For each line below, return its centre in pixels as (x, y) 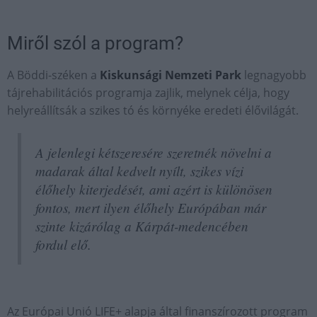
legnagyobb (274, 75)
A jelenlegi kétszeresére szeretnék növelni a (154, 152)
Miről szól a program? (95, 44)
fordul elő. (63, 244)
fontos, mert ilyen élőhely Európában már (151, 208)
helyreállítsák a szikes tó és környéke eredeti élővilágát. (153, 111)
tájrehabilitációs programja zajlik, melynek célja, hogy (148, 93)
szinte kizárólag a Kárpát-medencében (142, 226)
